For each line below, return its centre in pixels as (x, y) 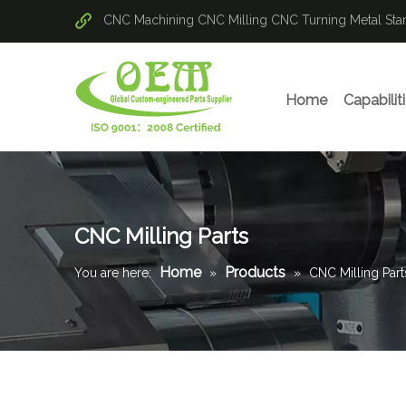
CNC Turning (309, 20)
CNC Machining (149, 20)
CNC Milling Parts (161, 236)
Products (255, 272)
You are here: (113, 273)
